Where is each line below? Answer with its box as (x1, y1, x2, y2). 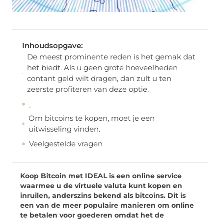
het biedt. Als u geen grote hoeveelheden (27, 63, 178, 73)
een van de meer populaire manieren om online (20, 201, 194, 210)
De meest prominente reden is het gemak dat (27, 52, 195, 62)
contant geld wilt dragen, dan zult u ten (27, 74, 171, 83)
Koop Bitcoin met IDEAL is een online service (20, 172, 182, 180)
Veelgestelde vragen (29, 138, 103, 148)
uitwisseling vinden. (28, 124, 101, 134)
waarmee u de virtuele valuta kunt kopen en (20, 182, 182, 190)
